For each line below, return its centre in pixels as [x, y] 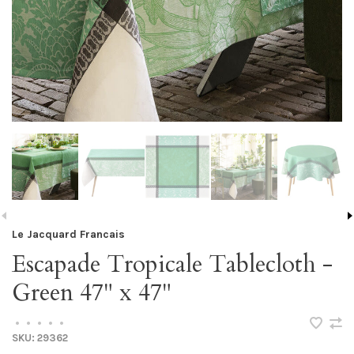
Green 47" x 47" [92, 293]
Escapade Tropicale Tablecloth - [172, 264]
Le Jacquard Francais [68, 234]
